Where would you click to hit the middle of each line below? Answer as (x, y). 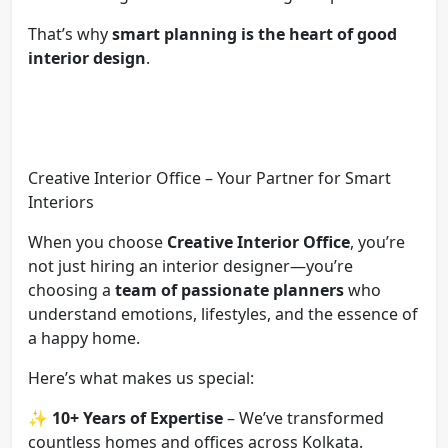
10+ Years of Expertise (137, 417)
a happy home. (84, 337)
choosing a (71, 289)
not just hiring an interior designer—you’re (190, 265)
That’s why (70, 33)
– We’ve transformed (303, 417)
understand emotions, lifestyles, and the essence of (223, 313)
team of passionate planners (229, 289)
